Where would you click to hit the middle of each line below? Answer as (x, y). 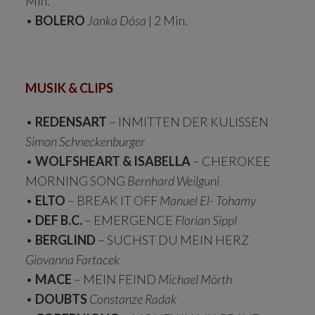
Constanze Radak (133, 298)
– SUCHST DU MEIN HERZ (172, 239)
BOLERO (61, 20)
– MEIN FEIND (115, 279)
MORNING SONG (76, 180)
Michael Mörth (195, 279)
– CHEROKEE (231, 161)
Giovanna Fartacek (72, 259)
